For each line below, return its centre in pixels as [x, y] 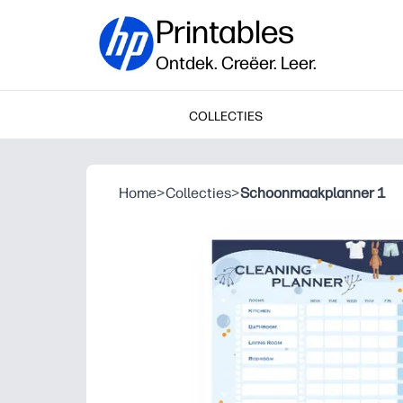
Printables [225, 32]
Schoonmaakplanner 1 [313, 193]
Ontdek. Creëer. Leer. [236, 63]
